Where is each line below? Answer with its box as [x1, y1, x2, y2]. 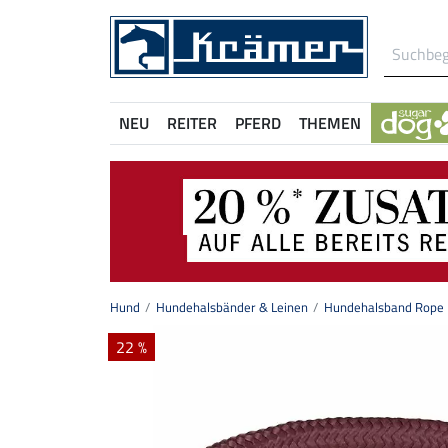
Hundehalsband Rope [324, 297, 444, 318]
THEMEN [299, 111, 361, 135]
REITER [167, 111, 217, 135]
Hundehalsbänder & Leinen [156, 297, 308, 318]
